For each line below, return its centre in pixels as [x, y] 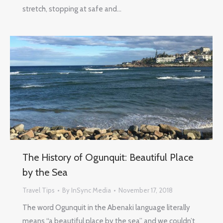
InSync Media [91, 190]
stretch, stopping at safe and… [72, 9]
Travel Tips [39, 190]
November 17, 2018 [146, 190]
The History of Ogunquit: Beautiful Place [108, 158]
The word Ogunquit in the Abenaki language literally [106, 208]
